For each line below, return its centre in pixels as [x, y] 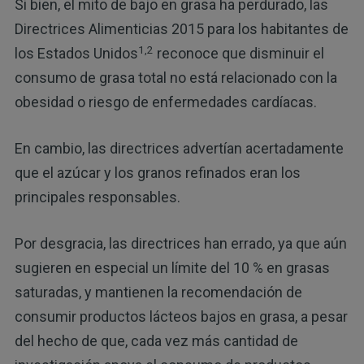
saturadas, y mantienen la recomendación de [158, 292]
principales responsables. [97, 197]
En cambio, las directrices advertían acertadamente [179, 149]
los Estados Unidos [76, 54]
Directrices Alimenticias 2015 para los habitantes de [181, 29]
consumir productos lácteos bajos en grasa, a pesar [181, 317]
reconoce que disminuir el [238, 54]
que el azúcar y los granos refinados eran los [157, 173]
